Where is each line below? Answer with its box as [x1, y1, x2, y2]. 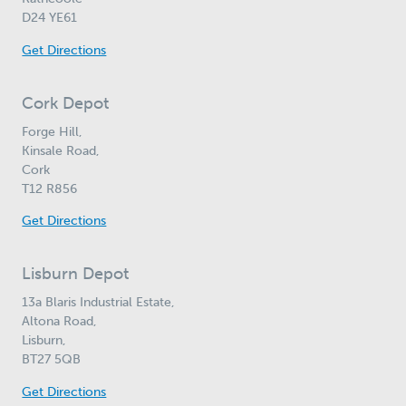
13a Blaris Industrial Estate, [22, 294, 176, 311]
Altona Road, [22, 313, 98, 330]
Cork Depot [22, 92, 110, 113]
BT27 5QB [22, 351, 82, 368]
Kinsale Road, [22, 141, 101, 159]
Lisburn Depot [22, 264, 130, 285]
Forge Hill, [22, 122, 83, 140]
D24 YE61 [22, 9, 78, 26]
